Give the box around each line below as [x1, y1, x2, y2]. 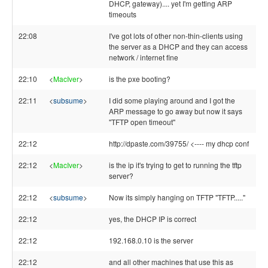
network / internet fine [109, 52, 178, 62]
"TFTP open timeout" [109, 117, 175, 127]
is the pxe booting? [109, 74, 170, 84]
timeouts [109, 9, 136, 19]
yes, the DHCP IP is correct [109, 214, 196, 224]
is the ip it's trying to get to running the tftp [109, 160, 242, 170]
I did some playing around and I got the [109, 95, 235, 105]
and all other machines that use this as [109, 257, 233, 267]
